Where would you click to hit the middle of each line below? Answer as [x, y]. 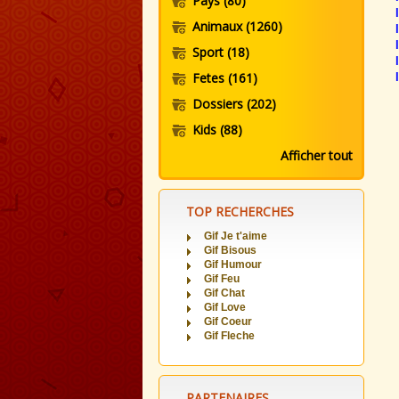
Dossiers [220, 104]
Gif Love [225, 307]
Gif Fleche [229, 336]
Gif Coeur [228, 322]
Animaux [219, 26]
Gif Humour [233, 265]
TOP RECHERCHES [240, 212]
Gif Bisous [230, 250]
